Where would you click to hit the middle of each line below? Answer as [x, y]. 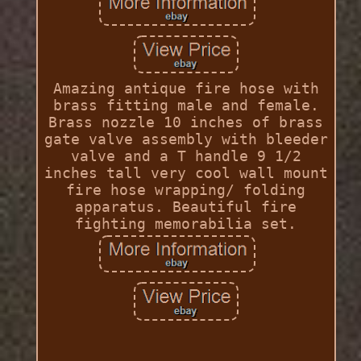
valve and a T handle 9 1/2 [186, 156]
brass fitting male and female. [186, 106]
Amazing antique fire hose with [186, 89]
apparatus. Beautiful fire [186, 207]
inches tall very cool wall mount [186, 173]
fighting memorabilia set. [186, 224]
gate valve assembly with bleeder [186, 139]
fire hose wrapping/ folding [186, 190]
